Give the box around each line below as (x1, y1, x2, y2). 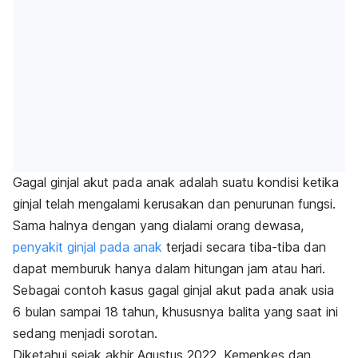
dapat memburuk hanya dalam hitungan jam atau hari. (13, 261, 325, 277)
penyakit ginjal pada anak (13, 239, 162, 256)
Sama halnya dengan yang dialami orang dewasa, (13, 217, 304, 234)
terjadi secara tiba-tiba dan (162, 239, 326, 256)
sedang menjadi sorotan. (13, 325, 157, 342)
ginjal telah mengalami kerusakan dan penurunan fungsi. (13, 196, 336, 213)
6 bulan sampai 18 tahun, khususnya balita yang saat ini (13, 304, 338, 320)
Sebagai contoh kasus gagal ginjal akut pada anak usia (13, 282, 334, 299)
